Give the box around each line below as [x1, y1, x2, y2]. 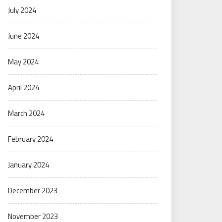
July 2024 [8, 4, 36, 16]
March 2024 [8, 108, 45, 119]
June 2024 [8, 30, 39, 42]
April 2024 [8, 82, 39, 93]
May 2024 [8, 56, 39, 67]
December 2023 [8, 185, 57, 196]
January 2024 [8, 159, 49, 170]
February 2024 [8, 133, 53, 145]
